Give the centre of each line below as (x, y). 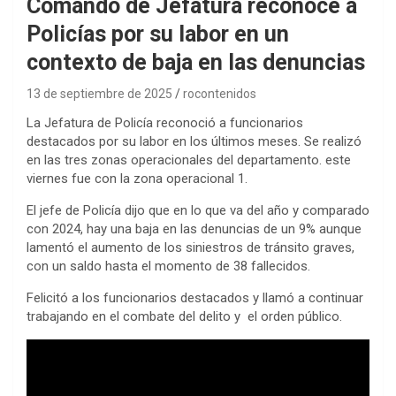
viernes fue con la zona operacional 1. (137, 178)
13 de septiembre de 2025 (99, 93)
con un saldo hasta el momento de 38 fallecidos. (168, 266)
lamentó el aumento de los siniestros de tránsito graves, (190, 247)
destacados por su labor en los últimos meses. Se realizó (194, 141)
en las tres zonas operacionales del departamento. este (189, 160)
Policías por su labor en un (158, 34)
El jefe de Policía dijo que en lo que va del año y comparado (198, 210)
